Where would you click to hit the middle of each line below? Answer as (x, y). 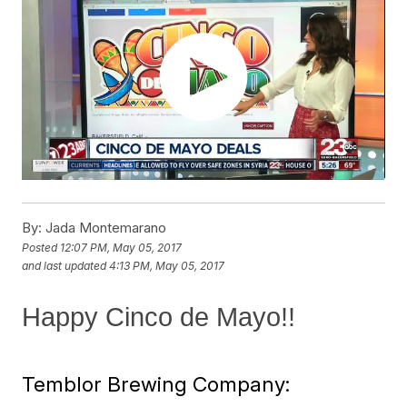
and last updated (65, 265)
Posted (41, 247)
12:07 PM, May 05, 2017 (121, 247)
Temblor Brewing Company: (156, 384)
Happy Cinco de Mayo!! (159, 318)
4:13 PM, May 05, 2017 (167, 265)
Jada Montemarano (104, 228)
